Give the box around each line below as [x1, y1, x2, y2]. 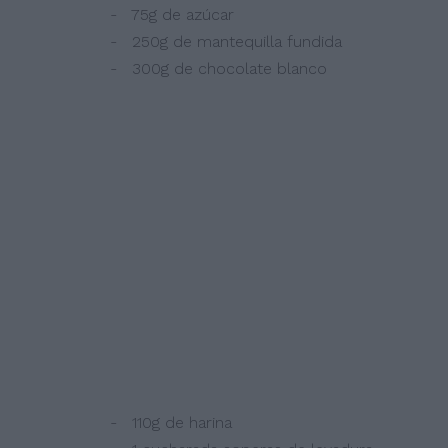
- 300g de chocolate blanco [84, 59, 327, 78]
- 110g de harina [84, 413, 232, 432]
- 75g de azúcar [84, 5, 234, 24]
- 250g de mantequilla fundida [84, 32, 342, 51]
